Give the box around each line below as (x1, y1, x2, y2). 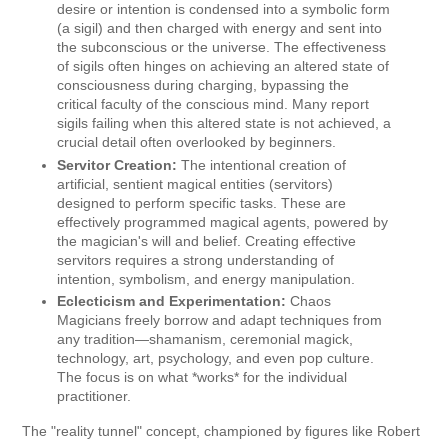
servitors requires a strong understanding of (57, 251, 334, 268)
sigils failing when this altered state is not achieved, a (57, 115, 391, 132)
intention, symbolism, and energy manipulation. (57, 270, 355, 287)
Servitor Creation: (57, 156, 177, 173)
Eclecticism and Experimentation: (57, 293, 286, 310)
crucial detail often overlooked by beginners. (57, 134, 336, 151)
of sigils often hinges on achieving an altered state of (57, 58, 389, 75)
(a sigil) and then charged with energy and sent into (57, 20, 382, 37)
